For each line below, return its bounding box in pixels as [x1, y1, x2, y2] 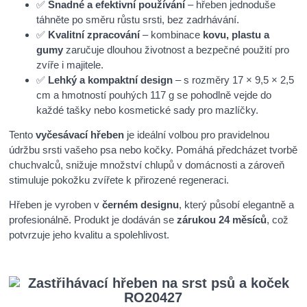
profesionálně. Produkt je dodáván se [9, 214, 177, 226]
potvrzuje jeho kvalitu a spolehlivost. [9, 229, 170, 241]
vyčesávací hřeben [36, 129, 125, 141]
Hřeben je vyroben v [9, 199, 103, 211]
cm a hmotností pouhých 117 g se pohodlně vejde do [36, 89, 272, 101]
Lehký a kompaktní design [48, 74, 173, 86]
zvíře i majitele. [36, 59, 104, 71]
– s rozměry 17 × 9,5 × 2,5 [173, 74, 295, 86]
